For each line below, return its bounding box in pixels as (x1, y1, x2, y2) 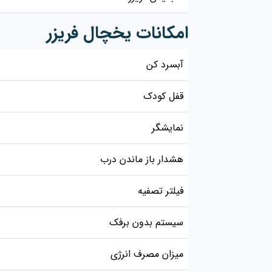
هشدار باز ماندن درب (100, 152, 183, 167)
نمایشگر (152, 120, 183, 135)
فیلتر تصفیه (138, 183, 183, 199)
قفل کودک (143, 89, 183, 104)
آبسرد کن (146, 57, 183, 72)
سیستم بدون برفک (109, 215, 183, 230)
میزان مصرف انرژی (110, 246, 183, 262)
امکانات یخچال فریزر (47, 20, 188, 47)
